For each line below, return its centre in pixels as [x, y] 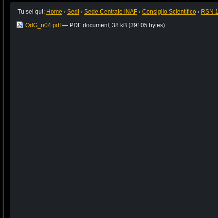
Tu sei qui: [31, 11]
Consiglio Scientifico [169, 11]
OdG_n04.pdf [43, 25]
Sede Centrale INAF [110, 11]
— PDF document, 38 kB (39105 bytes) [113, 25]
